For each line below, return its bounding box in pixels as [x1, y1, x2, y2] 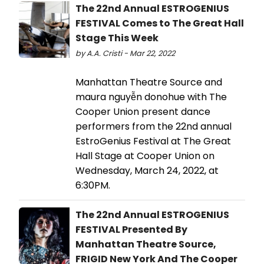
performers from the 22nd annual [75, 119, 232, 133]
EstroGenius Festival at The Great [75, 134, 231, 148]
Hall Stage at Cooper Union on [75, 148, 214, 163]
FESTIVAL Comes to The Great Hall [75, 16, 244, 30]
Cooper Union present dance [75, 104, 210, 118]
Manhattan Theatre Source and [75, 75, 222, 89]
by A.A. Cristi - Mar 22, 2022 [75, 48, 175, 58]
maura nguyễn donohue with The [75, 90, 227, 104]
